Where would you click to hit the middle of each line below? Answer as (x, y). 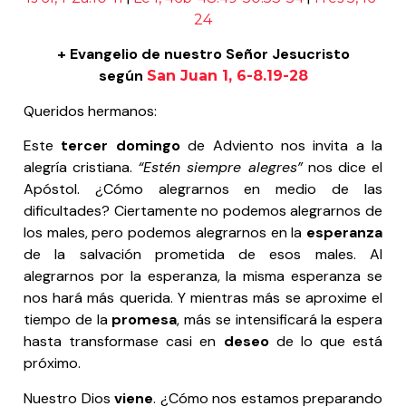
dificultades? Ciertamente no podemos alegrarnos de (203, 211)
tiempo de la (68, 320)
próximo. (52, 363)
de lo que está (325, 342)
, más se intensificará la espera (280, 320)
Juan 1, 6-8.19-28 (244, 76)
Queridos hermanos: (90, 111)
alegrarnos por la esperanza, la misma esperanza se (203, 276)
